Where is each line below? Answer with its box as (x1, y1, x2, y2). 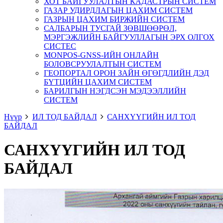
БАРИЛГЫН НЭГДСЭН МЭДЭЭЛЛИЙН (44, 87, 186, 95)
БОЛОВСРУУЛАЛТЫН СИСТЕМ (44, 60, 161, 68)
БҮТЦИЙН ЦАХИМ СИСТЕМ (44, 78, 152, 86)
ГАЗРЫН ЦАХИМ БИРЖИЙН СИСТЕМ (44, 15, 185, 23)
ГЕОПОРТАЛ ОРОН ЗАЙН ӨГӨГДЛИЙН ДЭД (44, 69, 209, 77)
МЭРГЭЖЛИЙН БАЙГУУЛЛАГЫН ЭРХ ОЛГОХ (44, 33, 215, 41)
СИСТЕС (44, 42, 76, 50)
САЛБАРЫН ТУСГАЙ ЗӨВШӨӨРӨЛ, (44, 24, 177, 32)
